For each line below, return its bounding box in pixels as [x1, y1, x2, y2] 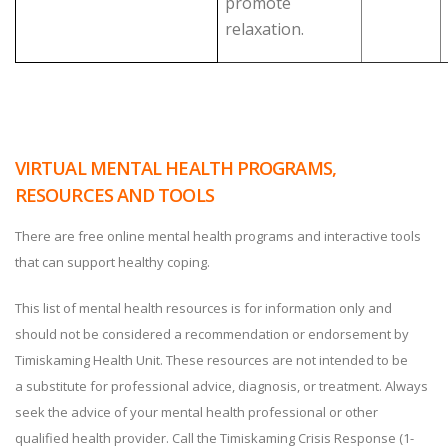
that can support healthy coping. [15, 253, 210, 271]
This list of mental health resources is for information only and [15, 299, 392, 317]
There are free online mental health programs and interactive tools [15, 227, 421, 245]
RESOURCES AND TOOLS [15, 183, 214, 207]
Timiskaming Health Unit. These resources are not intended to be [15, 351, 408, 369]
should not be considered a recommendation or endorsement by [15, 325, 409, 343]
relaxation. [225, 18, 305, 40]
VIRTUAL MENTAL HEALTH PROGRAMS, [15, 156, 336, 180]
